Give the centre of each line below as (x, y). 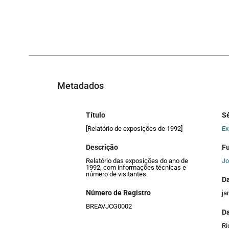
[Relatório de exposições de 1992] (134, 128)
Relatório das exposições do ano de (137, 161)
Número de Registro (118, 193)
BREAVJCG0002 (109, 207)
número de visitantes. (117, 174)
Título (96, 115)
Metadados (81, 86)
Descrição (102, 147)
